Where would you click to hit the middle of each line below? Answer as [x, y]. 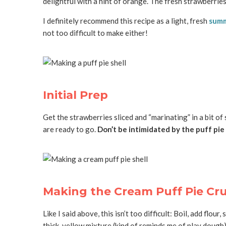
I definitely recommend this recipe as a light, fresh [126, 20]
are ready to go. [70, 129]
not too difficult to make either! [95, 33]
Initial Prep [75, 95]
